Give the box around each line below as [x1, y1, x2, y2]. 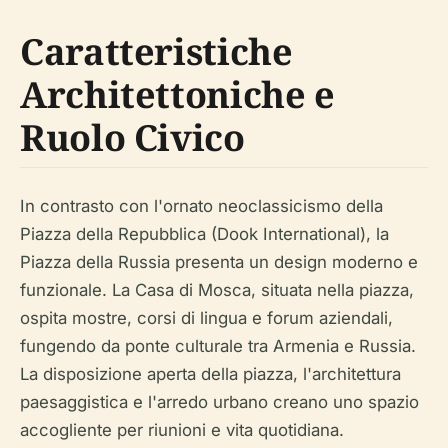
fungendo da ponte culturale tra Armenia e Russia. [20, 336, 416, 357]
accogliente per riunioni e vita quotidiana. [20, 420, 344, 441]
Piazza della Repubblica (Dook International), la [20, 224, 389, 245]
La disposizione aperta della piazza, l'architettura [20, 364, 401, 385]
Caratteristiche [20, 27, 293, 77]
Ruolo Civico [20, 113, 245, 163]
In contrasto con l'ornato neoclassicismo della [20, 196, 383, 217]
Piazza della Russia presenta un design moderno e [20, 252, 418, 273]
